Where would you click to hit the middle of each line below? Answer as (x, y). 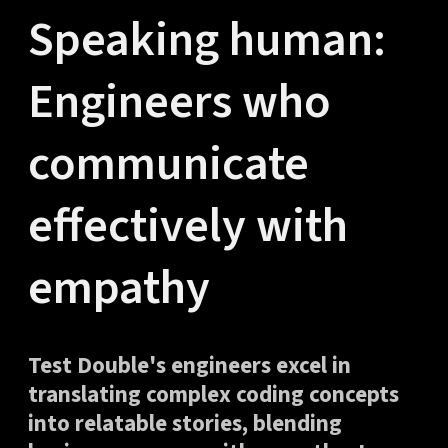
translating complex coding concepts (213, 395)
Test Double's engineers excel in (189, 366)
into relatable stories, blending (184, 424)
